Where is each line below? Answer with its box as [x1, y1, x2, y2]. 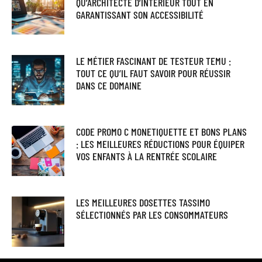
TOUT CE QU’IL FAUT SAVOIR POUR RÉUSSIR [75, 66, 230, 80]
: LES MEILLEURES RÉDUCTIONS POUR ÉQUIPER [75, 137, 244, 150]
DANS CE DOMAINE [75, 78, 142, 92]
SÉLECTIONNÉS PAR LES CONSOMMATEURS [75, 208, 228, 222]
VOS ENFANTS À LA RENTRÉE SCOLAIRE [75, 149, 217, 163]
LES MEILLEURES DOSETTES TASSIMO [75, 196, 210, 209]
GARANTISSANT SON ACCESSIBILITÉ [75, 8, 204, 21]
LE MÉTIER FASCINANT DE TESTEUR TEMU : [75, 54, 231, 67]
